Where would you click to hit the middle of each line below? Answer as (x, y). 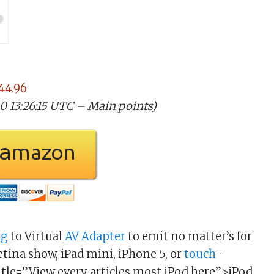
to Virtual (37, 236)
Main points (120, 106)
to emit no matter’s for (189, 236)
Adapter (104, 236)
